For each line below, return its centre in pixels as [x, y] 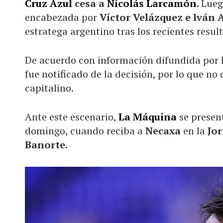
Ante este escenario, [72, 116]
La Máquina [148, 116]
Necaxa [163, 130]
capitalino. [49, 88]
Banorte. [46, 144]
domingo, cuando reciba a [85, 130]
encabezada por [62, 17]
